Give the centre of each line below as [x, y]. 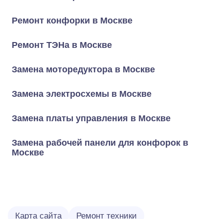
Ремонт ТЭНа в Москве [62, 45]
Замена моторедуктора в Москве [83, 69]
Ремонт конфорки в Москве [72, 21]
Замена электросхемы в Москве [82, 94]
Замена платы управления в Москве [91, 118]
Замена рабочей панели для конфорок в [100, 143]
